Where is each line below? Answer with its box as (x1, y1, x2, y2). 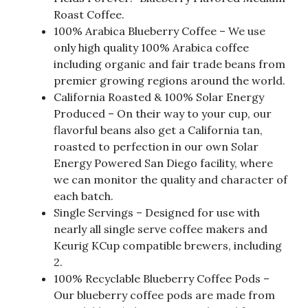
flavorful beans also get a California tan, (54, 123, 263, 137)
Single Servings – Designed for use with (54, 206, 260, 220)
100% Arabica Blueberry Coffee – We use (54, 24, 265, 38)
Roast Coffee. (54, 8, 124, 22)
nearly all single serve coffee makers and (54, 222, 267, 236)
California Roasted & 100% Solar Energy (54, 90, 264, 104)
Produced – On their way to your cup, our (54, 107, 272, 121)
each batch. (54, 189, 113, 203)
